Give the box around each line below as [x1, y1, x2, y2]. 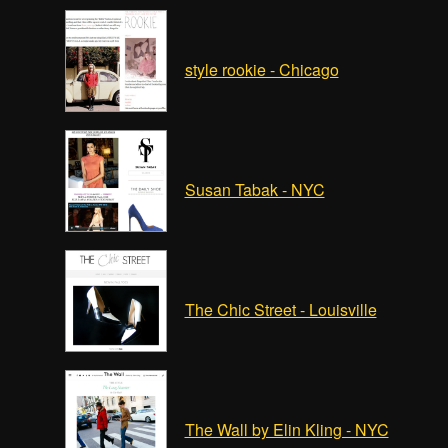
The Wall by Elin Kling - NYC [184, 418, 389, 441]
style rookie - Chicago [184, 58, 339, 81]
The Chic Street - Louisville [184, 298, 377, 321]
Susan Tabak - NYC [184, 178, 325, 201]
